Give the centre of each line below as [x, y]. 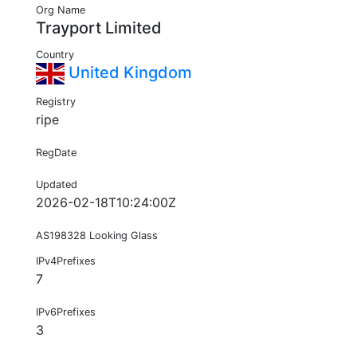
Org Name [61, 10]
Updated [57, 185]
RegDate [56, 153]
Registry [56, 102]
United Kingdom [128, 73]
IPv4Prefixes [66, 261]
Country [55, 55]
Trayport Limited [99, 28]
